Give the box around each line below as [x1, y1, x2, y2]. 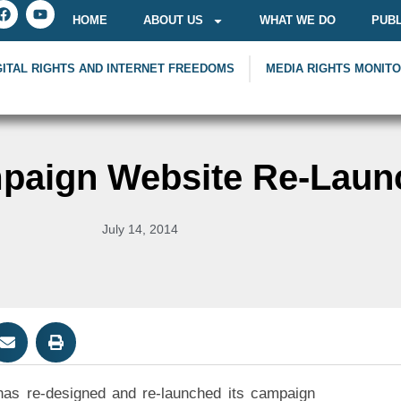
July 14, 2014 [102, 222, 179, 236]
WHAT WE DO [260, 13, 336, 27]
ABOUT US [143, 13, 203, 27]
